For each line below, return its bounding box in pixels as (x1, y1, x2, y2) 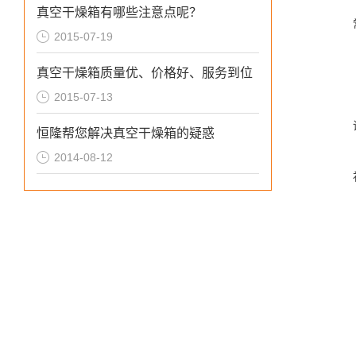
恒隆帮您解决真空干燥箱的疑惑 (37, 126, 215, 140)
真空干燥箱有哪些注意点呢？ (37, 6, 202, 19)
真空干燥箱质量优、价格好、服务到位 (37, 66, 253, 79)
